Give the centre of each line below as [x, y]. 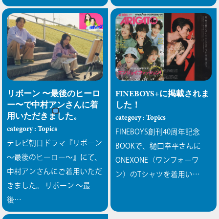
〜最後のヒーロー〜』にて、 [55, 157]
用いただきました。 [44, 116]
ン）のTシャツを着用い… [158, 175]
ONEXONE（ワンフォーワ [157, 160]
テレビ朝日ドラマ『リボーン [55, 143]
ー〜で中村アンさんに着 [53, 105]
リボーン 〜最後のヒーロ [54, 94]
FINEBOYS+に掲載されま [163, 94]
